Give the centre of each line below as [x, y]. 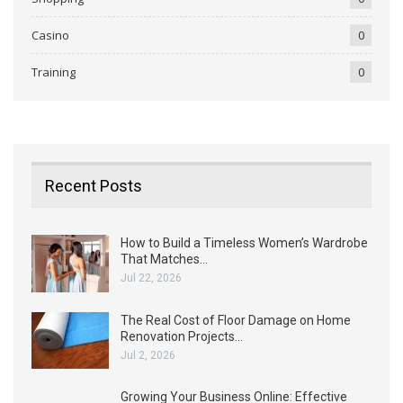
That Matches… [164, 260]
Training [54, 72]
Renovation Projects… [182, 336]
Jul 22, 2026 [151, 278]
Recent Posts [94, 185]
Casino [50, 35]
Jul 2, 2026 [148, 355]
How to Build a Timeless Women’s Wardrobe [244, 243]
